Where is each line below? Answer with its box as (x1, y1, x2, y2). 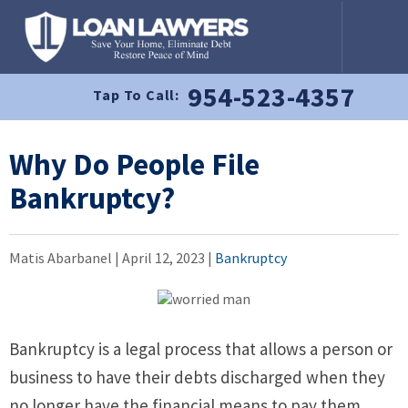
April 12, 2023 (122, 248, 205, 267)
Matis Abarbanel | (9, 248, 122, 267)
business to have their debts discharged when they (9, 365, 385, 388)
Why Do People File (9, 145, 260, 183)
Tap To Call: (93, 86, 180, 105)
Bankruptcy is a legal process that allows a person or (9, 337, 393, 360)
